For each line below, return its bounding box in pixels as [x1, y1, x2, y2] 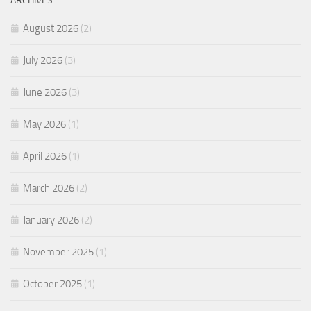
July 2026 [23, 54, 62, 67]
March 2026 [23, 182, 74, 194]
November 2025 [23, 246, 94, 258]
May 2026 [23, 118, 66, 131]
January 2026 [23, 214, 79, 226]
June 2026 [23, 86, 67, 99]
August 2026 [23, 22, 78, 35]
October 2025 [23, 278, 82, 290]
